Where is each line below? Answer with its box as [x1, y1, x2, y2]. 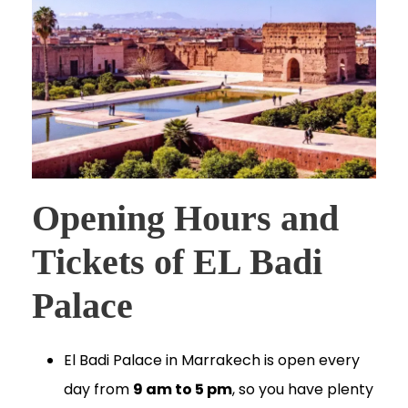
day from [64, 379, 133, 401]
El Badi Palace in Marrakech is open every [64, 350, 360, 372]
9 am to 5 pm [133, 379, 232, 401]
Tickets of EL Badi [32, 241, 322, 283]
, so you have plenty [232, 379, 373, 401]
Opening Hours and [32, 198, 339, 240]
